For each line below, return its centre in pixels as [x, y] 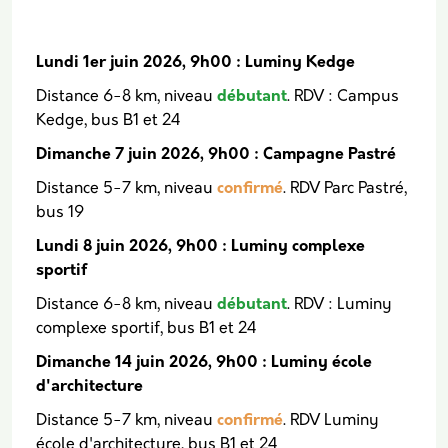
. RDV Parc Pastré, [345, 189]
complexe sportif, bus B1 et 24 [146, 329]
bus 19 [60, 213]
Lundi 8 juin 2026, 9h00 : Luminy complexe [200, 247]
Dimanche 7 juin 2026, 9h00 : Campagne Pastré [216, 155]
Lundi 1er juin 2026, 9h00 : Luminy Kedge [195, 63]
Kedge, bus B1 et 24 [108, 121]
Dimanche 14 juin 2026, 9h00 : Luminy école [204, 363]
